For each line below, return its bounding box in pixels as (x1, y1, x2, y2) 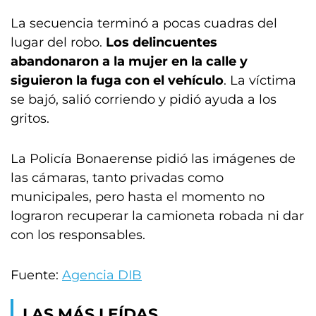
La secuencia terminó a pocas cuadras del (11, 16, 277, 31)
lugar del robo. (11, 35, 102, 50)
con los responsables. (11, 227, 145, 243)
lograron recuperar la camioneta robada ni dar (11, 208, 304, 224)
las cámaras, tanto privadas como (11, 170, 224, 186)
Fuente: (11, 267, 62, 283)
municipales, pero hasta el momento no (11, 189, 265, 205)
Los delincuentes (102, 35, 217, 50)
